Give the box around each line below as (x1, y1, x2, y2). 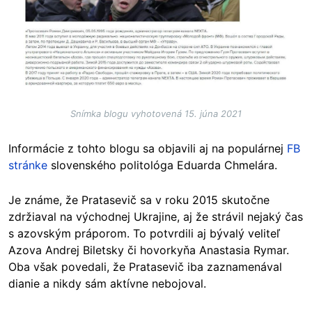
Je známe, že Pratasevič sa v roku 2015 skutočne (8, 192, 270, 207)
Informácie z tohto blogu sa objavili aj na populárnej (8, 141, 287, 155)
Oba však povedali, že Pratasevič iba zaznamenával (8, 259, 282, 274)
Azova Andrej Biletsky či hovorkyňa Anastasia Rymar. (8, 242, 289, 257)
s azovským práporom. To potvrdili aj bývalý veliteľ (8, 226, 280, 240)
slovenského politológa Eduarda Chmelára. (47, 157, 277, 172)
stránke (8, 157, 47, 172)
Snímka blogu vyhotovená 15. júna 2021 (70, 107, 242, 119)
